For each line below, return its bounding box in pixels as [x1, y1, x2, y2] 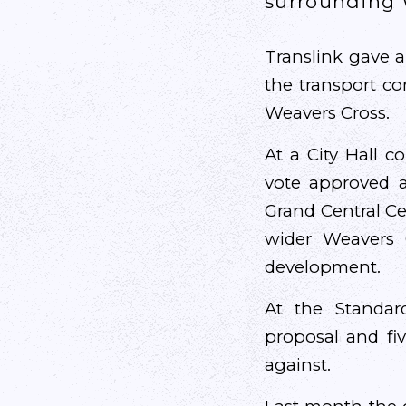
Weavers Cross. [265, 102, 390, 123]
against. [265, 354, 331, 375]
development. [265, 256, 381, 277]
